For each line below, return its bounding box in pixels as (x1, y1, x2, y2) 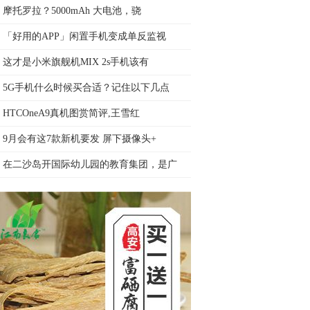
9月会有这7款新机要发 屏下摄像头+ (3, 134, 156, 144)
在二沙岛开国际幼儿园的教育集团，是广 (3, 159, 177, 170)
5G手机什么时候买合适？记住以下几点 (3, 82, 170, 93)
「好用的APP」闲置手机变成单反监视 (3, 31, 166, 42)
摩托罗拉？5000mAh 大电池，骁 (3, 6, 141, 16)
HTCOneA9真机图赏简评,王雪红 (3, 108, 140, 118)
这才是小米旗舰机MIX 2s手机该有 (3, 57, 149, 67)
